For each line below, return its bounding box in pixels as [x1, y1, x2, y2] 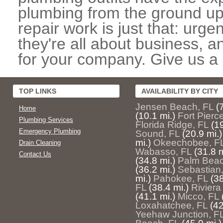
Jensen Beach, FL [135, 102, 214, 112]
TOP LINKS [19, 87, 56, 95]
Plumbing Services [19, 116, 73, 123]
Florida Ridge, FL [135, 119, 209, 130]
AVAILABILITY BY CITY [141, 87, 218, 95]
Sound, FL [135, 128, 180, 139]
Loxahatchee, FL [135, 200, 208, 211]
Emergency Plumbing [19, 127, 81, 135]
